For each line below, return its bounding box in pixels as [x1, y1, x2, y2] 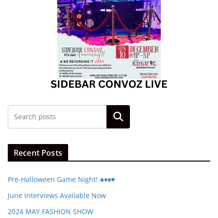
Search [106, 111, 131, 122]
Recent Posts [14, 147, 62, 158]
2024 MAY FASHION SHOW [8, 206, 93, 216]
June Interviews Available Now [8, 190, 106, 200]
